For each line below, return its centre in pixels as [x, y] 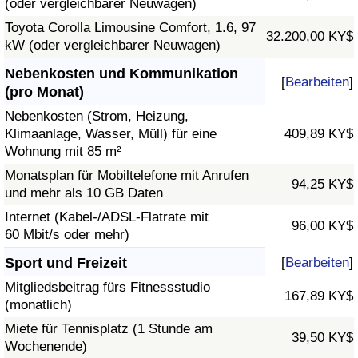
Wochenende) [46, 347]
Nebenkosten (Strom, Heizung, [97, 117]
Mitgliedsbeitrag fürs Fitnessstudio [107, 288]
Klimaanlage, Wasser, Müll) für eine [111, 134]
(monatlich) [38, 305]
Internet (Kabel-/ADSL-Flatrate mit [107, 217]
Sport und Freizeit [66, 263]
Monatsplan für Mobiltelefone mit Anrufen [127, 176]
